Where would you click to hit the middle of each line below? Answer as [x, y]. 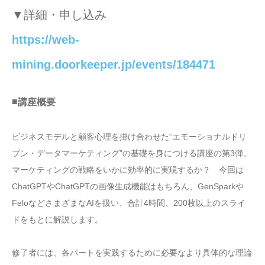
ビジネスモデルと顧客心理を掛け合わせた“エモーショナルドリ [129, 137]
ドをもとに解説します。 [57, 220]
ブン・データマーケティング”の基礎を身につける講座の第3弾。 [132, 153]
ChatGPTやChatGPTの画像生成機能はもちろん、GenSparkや [128, 187]
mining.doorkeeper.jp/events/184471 [114, 64]
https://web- [46, 39]
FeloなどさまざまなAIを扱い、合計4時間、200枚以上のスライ [129, 203]
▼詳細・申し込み [59, 14]
